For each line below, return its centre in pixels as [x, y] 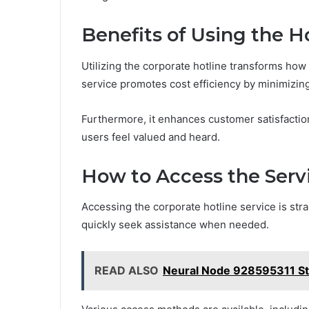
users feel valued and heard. [151, 137]
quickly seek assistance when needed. [175, 225]
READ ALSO [127, 271]
